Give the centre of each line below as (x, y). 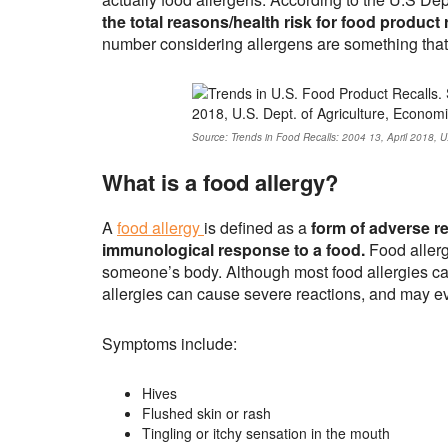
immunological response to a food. (233, 250)
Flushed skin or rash (206, 413)
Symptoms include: (169, 344)
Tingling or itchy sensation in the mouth (266, 433)
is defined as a (255, 228)
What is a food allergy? (220, 182)
